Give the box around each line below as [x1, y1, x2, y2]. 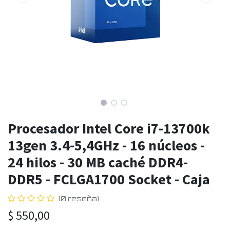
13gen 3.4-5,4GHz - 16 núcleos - [8, 136, 205, 155]
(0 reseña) [59, 195, 99, 203]
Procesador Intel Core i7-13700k [8, 119, 210, 138]
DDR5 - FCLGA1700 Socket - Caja [8, 170, 210, 189]
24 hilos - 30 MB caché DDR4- [8, 153, 188, 172]
